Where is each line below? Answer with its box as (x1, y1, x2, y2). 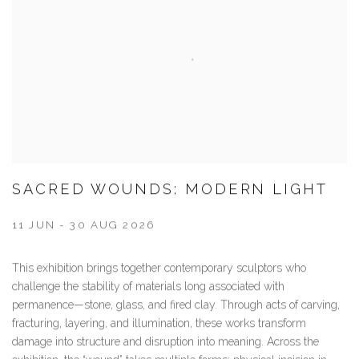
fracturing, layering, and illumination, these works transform (12, 317, 306, 331)
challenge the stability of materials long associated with (12, 280, 284, 294)
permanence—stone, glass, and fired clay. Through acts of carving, (12, 299, 340, 313)
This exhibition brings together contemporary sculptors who (12, 262, 306, 276)
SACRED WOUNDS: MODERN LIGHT (12, 181, 328, 199)
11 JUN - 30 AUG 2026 (12, 219, 155, 232)
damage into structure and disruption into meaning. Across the (12, 336, 319, 349)
